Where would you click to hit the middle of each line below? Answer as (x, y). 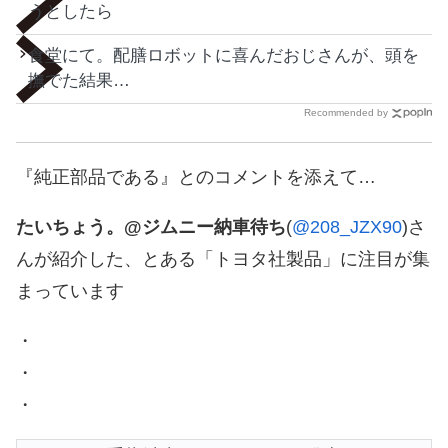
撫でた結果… (79, 81)
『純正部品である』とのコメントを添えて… (196, 177)
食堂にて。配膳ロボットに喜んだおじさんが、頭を (223, 56)
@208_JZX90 (347, 227)
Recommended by (346, 113)
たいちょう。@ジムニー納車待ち (151, 227)
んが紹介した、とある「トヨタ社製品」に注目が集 (223, 259)
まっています (70, 291)
